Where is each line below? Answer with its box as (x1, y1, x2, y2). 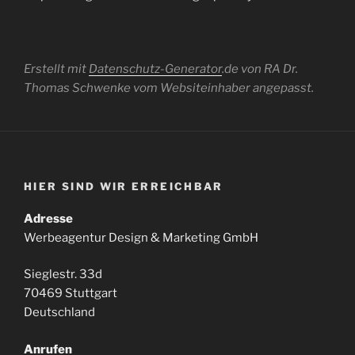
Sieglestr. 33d (24, 267, 102, 281)
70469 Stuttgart (24, 286, 117, 300)
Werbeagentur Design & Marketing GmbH (24, 230, 258, 245)
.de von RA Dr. (222, 61, 298, 76)
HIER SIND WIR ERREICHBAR (24, 180, 223, 193)
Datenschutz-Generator (89, 61, 222, 76)
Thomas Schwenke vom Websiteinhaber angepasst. (24, 80, 314, 95)
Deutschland (24, 305, 95, 319)
